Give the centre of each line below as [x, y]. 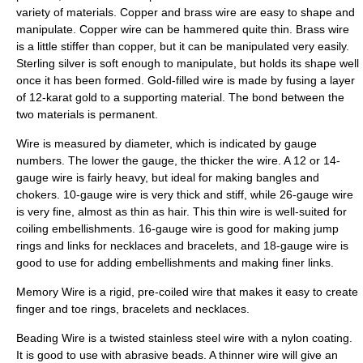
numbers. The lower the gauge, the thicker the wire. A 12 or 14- [178, 160]
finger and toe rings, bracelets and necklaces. [133, 309]
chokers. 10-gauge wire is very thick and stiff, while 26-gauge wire [185, 194]
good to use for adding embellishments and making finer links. [175, 263]
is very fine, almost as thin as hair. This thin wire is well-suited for [181, 211]
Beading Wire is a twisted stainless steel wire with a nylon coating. [184, 338]
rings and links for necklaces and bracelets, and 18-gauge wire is [182, 246]
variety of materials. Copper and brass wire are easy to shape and [186, 12]
